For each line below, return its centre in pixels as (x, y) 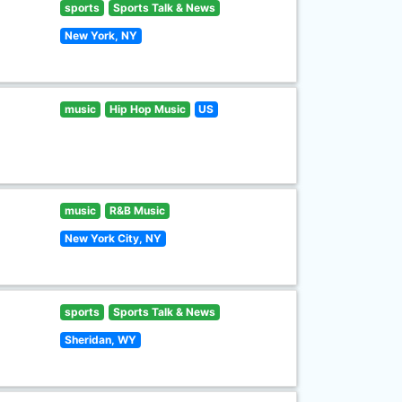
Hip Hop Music (147, 109)
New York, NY (101, 35)
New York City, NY (114, 238)
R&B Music (137, 210)
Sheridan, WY (101, 340)
